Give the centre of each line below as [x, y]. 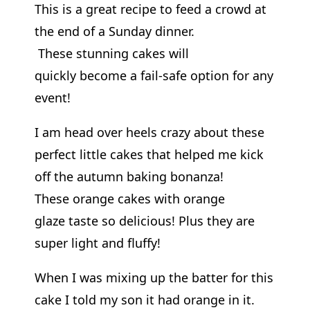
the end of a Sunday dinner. [114, 31]
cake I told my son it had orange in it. [144, 299]
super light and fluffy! [97, 243]
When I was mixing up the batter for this [154, 277]
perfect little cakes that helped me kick [149, 154]
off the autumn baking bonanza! [129, 176]
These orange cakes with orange [129, 198]
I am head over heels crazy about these [149, 132]
